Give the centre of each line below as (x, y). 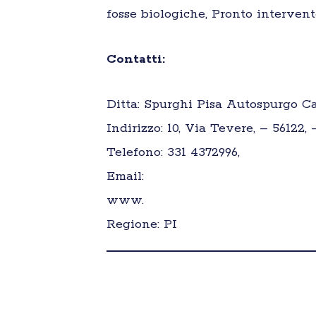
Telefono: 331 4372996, (173, 152)
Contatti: (138, 59)
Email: (125, 176)
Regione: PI (141, 224)
